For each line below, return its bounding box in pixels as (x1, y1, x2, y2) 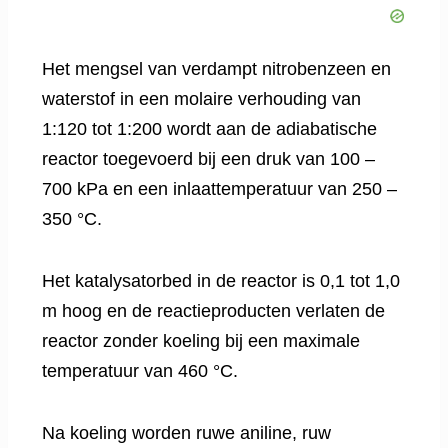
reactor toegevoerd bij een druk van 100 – (42, 149, 375, 170)
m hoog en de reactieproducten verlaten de (42, 301, 385, 322)
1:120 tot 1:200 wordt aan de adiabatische (42, 119, 377, 140)
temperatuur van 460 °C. (42, 361, 238, 382)
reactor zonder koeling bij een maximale (42, 331, 360, 352)
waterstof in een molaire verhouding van (42, 89, 361, 110)
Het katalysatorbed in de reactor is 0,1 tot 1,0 (42, 271, 400, 292)
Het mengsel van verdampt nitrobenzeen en (42, 59, 391, 80)
